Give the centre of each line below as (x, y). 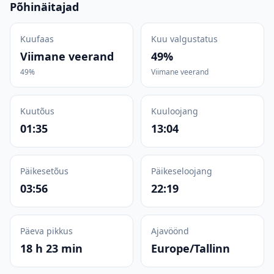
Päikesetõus (44, 171)
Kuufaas (37, 39)
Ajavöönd (170, 231)
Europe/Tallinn (191, 248)
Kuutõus (37, 111)
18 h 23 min (51, 248)
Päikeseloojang (182, 171)
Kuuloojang (175, 111)
